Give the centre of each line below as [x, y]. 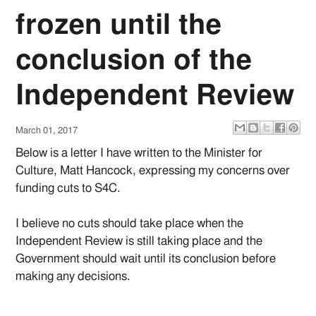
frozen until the [119, 26]
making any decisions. [73, 276]
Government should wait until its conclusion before [146, 259]
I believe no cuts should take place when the [130, 224]
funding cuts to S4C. [68, 188]
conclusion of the [134, 61]
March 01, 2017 [47, 131]
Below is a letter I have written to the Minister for [139, 153]
